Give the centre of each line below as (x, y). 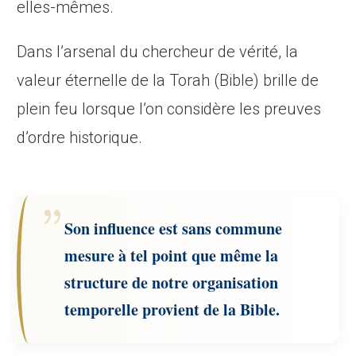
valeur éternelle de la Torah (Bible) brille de (168, 81)
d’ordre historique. (80, 138)
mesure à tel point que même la (172, 256)
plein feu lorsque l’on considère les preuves (169, 109)
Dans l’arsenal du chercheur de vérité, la (158, 52)
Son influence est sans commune (174, 229)
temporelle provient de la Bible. (172, 310)
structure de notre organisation (172, 283)
